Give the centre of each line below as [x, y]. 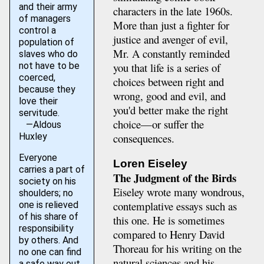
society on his [47, 181]
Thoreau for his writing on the [177, 249]
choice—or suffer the [158, 124]
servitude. [39, 113]
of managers [44, 19]
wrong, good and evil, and [169, 95]
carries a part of [52, 169]
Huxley [33, 136]
